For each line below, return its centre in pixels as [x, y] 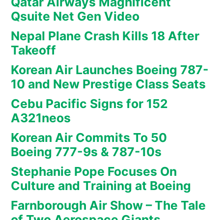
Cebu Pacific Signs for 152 [89, 104]
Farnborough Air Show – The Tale [108, 206]
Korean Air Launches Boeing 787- [110, 70]
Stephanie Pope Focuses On [94, 172]
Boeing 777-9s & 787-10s [86, 152]
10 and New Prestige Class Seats [108, 84]
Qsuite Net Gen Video [75, 16]
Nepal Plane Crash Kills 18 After [105, 36]
